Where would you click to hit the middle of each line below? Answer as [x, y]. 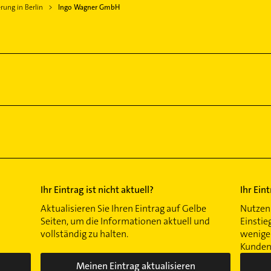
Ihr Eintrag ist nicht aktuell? [97, 189]
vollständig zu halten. [85, 233]
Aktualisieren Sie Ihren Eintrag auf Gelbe [124, 208]
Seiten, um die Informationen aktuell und [126, 221]
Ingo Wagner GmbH [89, 7]
